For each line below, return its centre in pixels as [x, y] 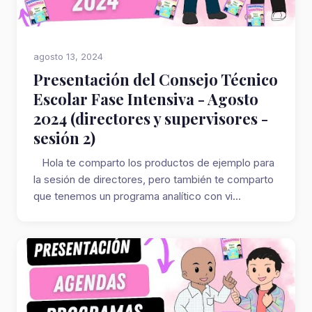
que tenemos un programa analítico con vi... [137, 196]
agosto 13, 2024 [68, 56]
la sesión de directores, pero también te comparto [154, 179]
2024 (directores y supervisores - [151, 118]
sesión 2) [64, 138]
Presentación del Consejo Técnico [156, 79]
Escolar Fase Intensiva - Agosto [146, 99]
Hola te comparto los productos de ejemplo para [154, 163]
